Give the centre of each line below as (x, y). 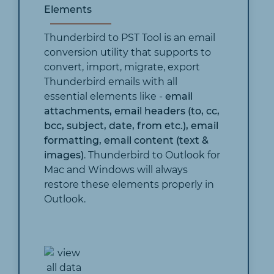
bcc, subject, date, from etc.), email (131, 125)
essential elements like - (105, 96)
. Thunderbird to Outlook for (152, 155)
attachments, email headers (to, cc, (132, 111)
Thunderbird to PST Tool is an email (130, 37)
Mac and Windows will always (116, 169)
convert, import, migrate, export (122, 67)
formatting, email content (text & (127, 140)
